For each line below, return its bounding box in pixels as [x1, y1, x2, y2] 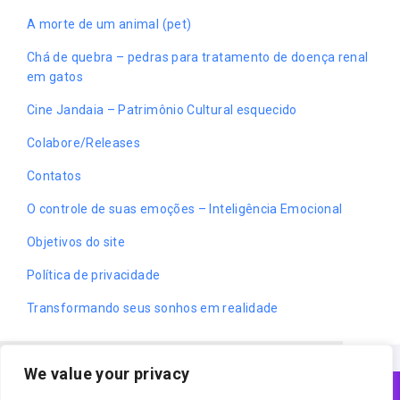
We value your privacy [24, 364, 190, 383]
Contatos [27, 168, 81, 183]
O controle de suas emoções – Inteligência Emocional [27, 201, 343, 216]
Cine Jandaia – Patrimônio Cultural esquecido [27, 102, 297, 117]
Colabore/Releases [27, 135, 141, 150]
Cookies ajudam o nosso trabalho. [29, 372, 255, 388]
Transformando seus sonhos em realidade [27, 300, 279, 315]
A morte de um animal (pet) [27, 16, 192, 31]
